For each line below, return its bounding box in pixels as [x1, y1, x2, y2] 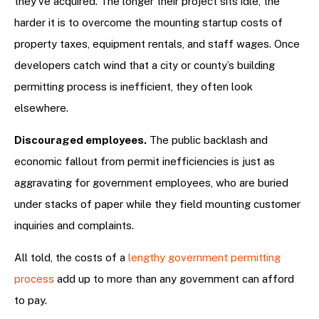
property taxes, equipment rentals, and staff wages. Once [14, 38, 300, 51]
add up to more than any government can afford [57, 273, 294, 286]
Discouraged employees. [14, 134, 147, 147]
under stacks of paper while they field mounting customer [14, 198, 300, 211]
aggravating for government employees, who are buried [14, 177, 288, 189]
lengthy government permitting [128, 251, 281, 264]
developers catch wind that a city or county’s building [14, 59, 275, 72]
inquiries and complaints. [14, 219, 137, 232]
